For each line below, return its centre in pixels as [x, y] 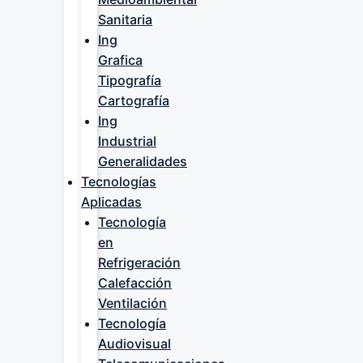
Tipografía [130, 80]
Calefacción [135, 283]
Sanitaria [125, 19]
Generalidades [143, 161]
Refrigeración [139, 263]
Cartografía [134, 100]
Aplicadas [111, 202]
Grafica [120, 60]
